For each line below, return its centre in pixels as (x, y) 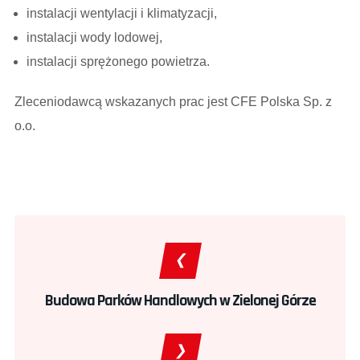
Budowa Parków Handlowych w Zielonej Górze (180, 301)
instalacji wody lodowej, (94, 38)
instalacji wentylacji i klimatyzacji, (122, 14)
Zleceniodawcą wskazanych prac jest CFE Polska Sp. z (173, 102)
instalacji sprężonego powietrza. (118, 62)
